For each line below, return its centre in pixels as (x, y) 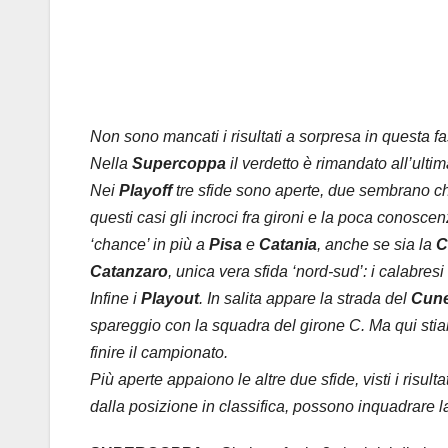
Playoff (145, 191)
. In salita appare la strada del (305, 299)
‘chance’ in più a (149, 245)
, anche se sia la (376, 245)
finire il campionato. (159, 353)
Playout (170, 299)
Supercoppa (179, 164)
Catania (288, 245)
